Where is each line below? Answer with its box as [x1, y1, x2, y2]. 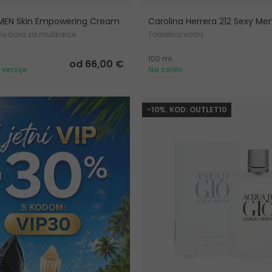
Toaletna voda [148, 29, 203, 40]
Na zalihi [148, 64, 182, 75]
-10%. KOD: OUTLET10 [147, 104, 226, 115]
